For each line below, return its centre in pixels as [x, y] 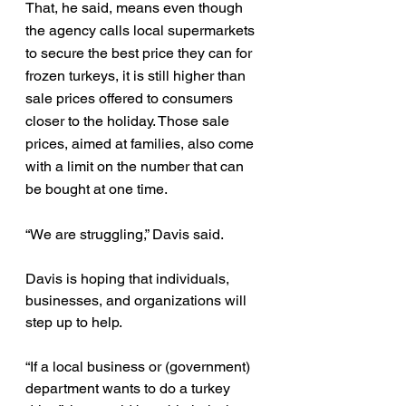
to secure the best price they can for [140, 53]
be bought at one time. [97, 189]
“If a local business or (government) [140, 367]
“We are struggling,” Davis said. [125, 234]
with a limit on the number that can [136, 166]
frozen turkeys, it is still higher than [137, 76]
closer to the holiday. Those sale [129, 121]
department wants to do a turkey [130, 388]
